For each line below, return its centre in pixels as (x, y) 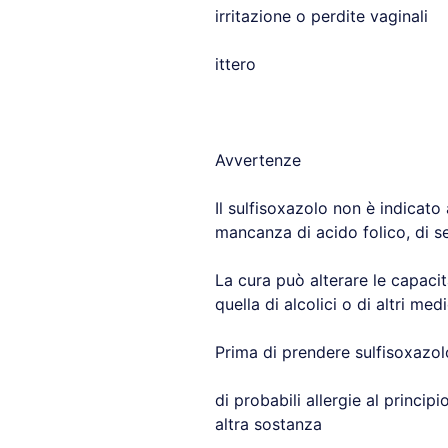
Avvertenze (257, 160)
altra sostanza (268, 424)
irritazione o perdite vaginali (321, 16)
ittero (235, 64)
